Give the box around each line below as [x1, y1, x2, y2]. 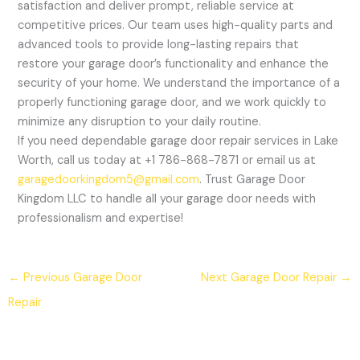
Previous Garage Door [19, 269, 142, 285]
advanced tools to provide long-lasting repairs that [18, 36, 300, 52]
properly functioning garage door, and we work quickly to [18, 94, 327, 110]
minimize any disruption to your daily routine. [18, 113, 262, 129]
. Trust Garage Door [199, 171, 306, 187]
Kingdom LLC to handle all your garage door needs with [18, 190, 317, 207]
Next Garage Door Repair [201, 269, 341, 285]
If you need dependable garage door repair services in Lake [18, 133, 339, 149]
